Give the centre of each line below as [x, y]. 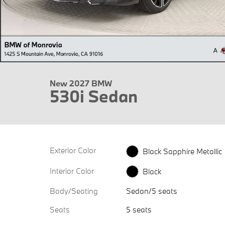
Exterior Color [73, 150]
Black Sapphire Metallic [182, 151]
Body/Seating [74, 191]
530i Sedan [94, 96]
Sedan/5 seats [151, 191]
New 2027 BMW [81, 83]
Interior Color [72, 171]
